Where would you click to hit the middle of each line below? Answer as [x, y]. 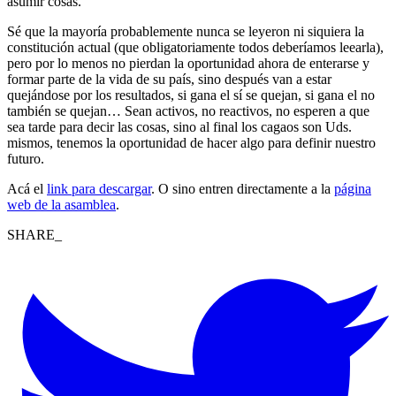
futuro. [26, 158]
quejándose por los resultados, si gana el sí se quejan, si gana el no [191, 95]
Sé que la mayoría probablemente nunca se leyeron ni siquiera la [186, 31]
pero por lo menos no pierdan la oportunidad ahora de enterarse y [188, 63]
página [353, 188]
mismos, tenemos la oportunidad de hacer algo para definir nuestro [191, 142]
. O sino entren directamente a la [243, 188]
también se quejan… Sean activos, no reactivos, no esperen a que [188, 110]
